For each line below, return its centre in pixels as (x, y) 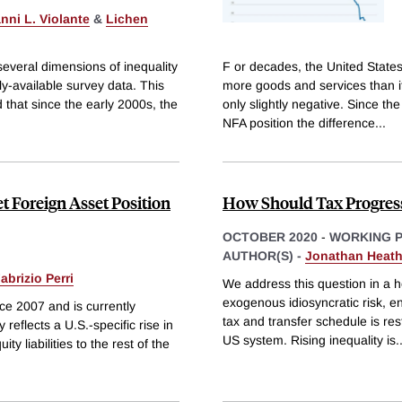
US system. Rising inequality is (309, 341)
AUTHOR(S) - (264, 255)
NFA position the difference (299, 122)
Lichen (127, 18)
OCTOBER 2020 (270, 236)
